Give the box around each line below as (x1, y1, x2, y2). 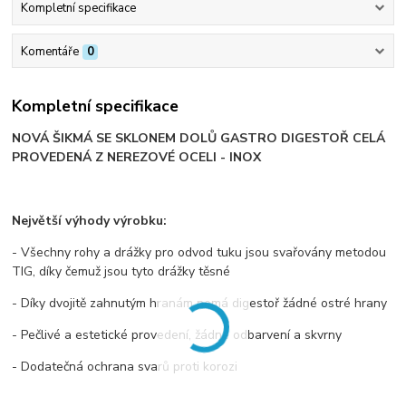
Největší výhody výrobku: (12, 212, 168, 230)
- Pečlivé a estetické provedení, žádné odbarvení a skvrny (12, 326, 343, 344)
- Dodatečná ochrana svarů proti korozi (12, 358, 238, 376)
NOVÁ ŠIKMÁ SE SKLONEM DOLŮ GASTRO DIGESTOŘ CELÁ (12, 130, 386, 148)
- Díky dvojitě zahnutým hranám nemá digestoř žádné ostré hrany (12, 295, 388, 313)
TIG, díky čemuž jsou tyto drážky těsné (12, 263, 231, 281)
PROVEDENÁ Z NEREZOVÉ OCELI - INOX (12, 149, 262, 167)
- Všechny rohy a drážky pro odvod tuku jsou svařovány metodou (12, 244, 387, 262)
